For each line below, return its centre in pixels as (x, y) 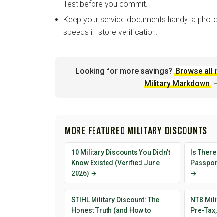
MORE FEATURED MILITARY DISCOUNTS (136, 131)
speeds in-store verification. (111, 32)
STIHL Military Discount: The (115, 200)
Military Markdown (177, 84)
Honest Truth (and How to (111, 210)
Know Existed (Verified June (116, 163)
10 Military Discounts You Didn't (121, 152)
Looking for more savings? (124, 71)
